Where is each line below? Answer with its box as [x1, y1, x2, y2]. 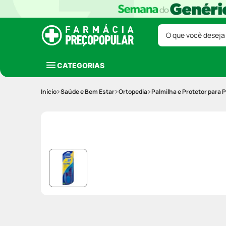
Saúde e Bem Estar [61, 87, 115, 96]
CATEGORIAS [57, 61, 104, 70]
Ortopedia [119, 87, 147, 96]
